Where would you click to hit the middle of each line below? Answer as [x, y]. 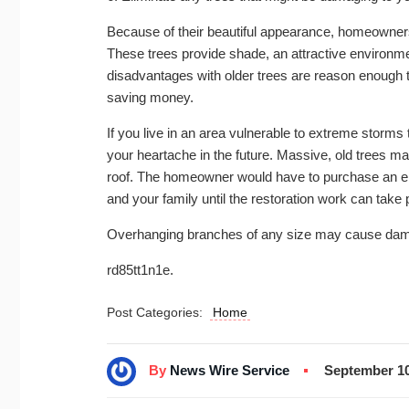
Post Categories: [158, 312]
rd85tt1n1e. [140, 270]
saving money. [150, 97]
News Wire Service [230, 370]
